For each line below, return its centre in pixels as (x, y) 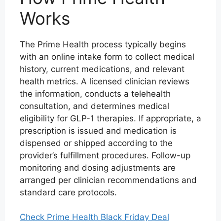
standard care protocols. (68, 192)
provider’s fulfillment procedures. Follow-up (105, 155)
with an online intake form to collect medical (107, 56)
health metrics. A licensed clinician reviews (105, 81)
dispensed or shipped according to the (96, 143)
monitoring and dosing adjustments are (98, 167)
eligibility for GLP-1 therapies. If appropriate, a (110, 118)
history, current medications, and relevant (102, 69)
